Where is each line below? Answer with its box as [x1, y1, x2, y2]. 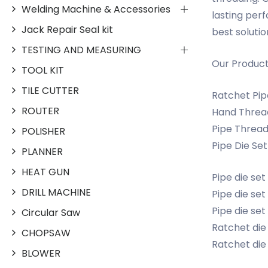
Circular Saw [22, 205, 80, 220]
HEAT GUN [22, 165, 69, 179]
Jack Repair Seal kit [22, 22, 113, 36]
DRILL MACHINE [22, 185, 91, 199]
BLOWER [22, 246, 60, 260]
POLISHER [22, 124, 65, 138]
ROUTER [22, 103, 59, 118]
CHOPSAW [22, 226, 71, 240]
